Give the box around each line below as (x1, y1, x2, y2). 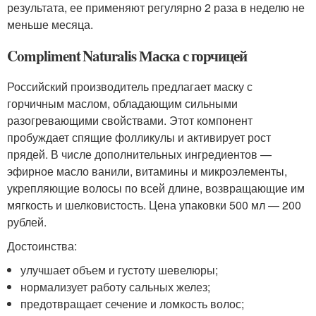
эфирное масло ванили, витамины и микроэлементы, (7, 162, 287, 179)
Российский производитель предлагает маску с (7, 78, 253, 95)
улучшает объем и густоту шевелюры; (20, 261, 219, 278)
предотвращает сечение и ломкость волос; (20, 295, 245, 312)
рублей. (7, 213, 47, 230)
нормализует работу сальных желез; (20, 278, 211, 295)
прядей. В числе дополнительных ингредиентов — (7, 145, 272, 162)
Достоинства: (7, 237, 77, 254)
